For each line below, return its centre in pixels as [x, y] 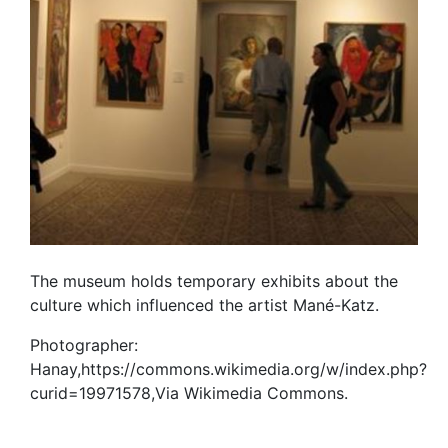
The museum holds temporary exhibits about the [214, 281]
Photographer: [84, 345]
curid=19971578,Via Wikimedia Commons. [189, 393]
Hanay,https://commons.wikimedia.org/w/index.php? [228, 369]
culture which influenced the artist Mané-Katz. [204, 305]
